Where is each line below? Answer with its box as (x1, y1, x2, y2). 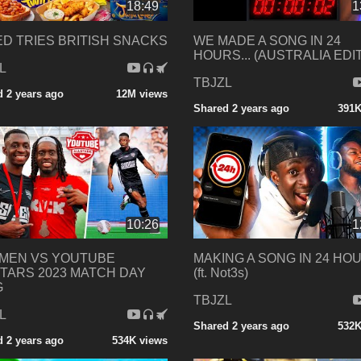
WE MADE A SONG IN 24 (193, 33, 341, 48)
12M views (115, 87, 168, 100)
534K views (111, 334, 168, 347)
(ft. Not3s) (193, 266, 248, 280)
